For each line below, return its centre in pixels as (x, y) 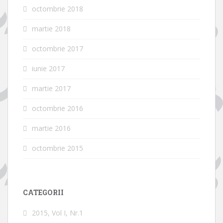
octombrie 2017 (57, 49)
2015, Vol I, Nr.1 (57, 213)
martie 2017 (51, 89)
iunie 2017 (48, 69)
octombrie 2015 (57, 148)
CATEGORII (43, 193)
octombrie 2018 (57, 9)
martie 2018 (51, 29)
